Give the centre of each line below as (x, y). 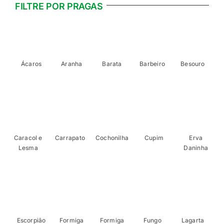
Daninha (196, 148)
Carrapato (70, 138)
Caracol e (28, 138)
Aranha (72, 64)
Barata (112, 64)
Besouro (193, 64)
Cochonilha (112, 138)
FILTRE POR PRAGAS (59, 6)
